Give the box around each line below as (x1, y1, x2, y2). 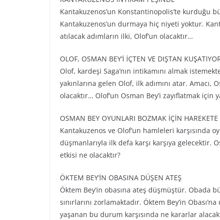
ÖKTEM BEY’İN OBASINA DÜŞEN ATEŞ (60, 173, 182, 182)
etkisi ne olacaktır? (60, 150, 120, 160)
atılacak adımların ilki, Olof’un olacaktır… (60, 31, 193, 41)
